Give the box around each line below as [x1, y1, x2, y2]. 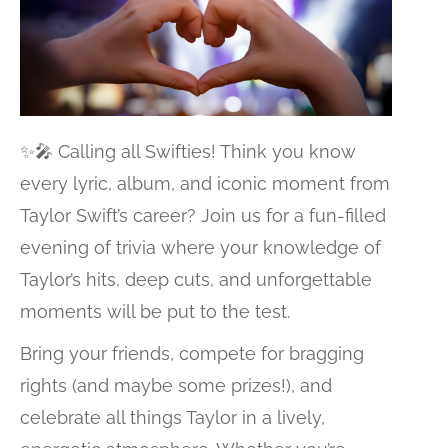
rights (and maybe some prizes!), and [20, 375, 332, 397]
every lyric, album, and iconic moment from [20, 173, 390, 195]
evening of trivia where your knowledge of [20, 237, 381, 259]
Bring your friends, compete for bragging [20, 343, 364, 365]
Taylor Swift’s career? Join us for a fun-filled [20, 205, 386, 227]
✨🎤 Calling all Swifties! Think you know [20, 141, 356, 163]
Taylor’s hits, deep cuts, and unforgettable [20, 269, 372, 291]
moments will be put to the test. [20, 301, 290, 323]
